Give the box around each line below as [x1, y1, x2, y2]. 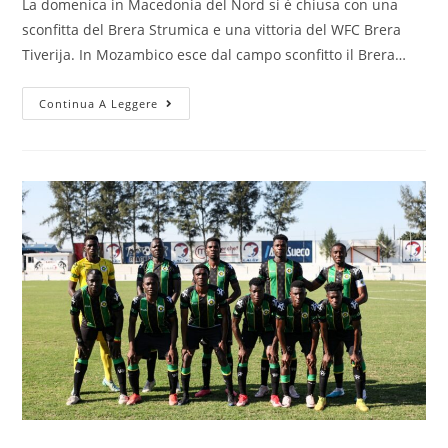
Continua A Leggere [39, 96, 159, 112]
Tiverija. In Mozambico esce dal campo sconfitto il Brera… [22, 45, 407, 65]
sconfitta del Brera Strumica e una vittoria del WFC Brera [22, 20, 402, 40]
